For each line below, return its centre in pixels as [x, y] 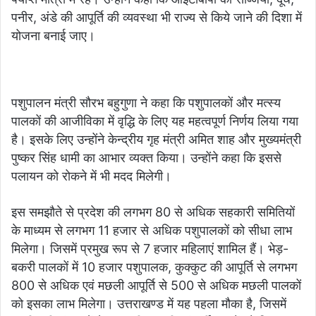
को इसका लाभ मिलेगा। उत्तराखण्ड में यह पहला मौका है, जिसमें [149, 303]
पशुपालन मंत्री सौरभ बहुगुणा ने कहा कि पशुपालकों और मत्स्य [146, 102]
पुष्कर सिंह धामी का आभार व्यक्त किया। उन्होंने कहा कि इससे [146, 157]
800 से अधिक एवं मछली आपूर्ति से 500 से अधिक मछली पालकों [156, 285]
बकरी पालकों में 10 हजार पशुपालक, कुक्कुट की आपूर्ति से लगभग [154, 267]
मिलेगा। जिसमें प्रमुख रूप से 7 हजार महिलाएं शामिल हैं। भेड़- [150, 248]
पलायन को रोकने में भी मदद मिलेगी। [91, 176]
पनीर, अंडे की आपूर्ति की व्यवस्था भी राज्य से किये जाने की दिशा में [157, 17]
